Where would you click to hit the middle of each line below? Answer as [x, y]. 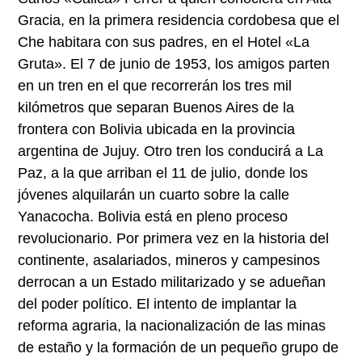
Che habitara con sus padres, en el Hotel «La [164, 42]
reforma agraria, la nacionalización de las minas [172, 325]
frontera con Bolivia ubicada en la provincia [157, 129]
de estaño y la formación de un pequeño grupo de [179, 347]
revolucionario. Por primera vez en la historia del [174, 238]
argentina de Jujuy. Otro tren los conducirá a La [171, 151]
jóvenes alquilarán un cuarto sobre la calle [154, 194]
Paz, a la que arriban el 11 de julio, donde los [163, 173]
